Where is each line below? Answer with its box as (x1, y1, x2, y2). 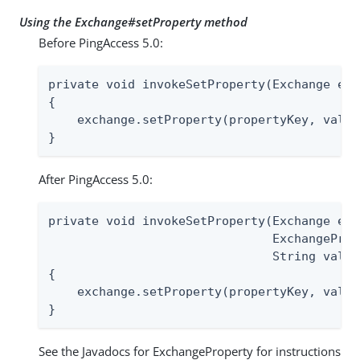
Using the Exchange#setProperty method (19, 13, 247, 30)
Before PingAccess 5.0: (39, 34, 163, 51)
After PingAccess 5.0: (39, 170, 153, 187)
